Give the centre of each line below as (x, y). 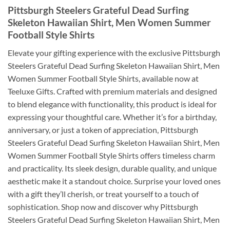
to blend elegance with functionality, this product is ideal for (112, 104)
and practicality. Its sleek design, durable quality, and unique (112, 168)
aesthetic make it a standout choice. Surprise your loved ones (114, 181)
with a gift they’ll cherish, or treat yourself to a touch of (103, 194)
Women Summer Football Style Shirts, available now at (103, 78)
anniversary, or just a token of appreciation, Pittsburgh (103, 129)
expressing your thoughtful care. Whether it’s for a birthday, (112, 117)
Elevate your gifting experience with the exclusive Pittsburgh (114, 52)
